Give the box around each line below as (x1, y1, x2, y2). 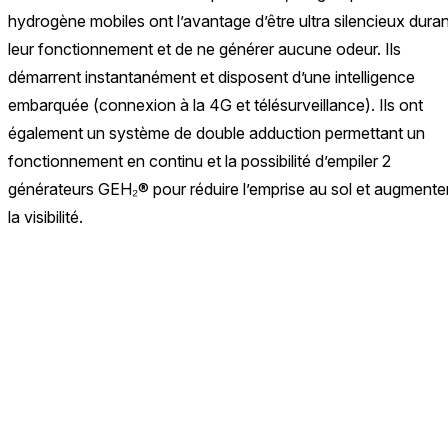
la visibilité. (8, 207, 83, 228)
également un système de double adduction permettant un (8, 123, 425, 144)
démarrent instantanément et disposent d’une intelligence (8, 67, 415, 88)
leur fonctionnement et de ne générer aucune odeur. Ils (8, 39, 401, 60)
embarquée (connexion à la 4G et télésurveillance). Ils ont (8, 95, 423, 116)
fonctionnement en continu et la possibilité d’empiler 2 (8, 151, 391, 172)
